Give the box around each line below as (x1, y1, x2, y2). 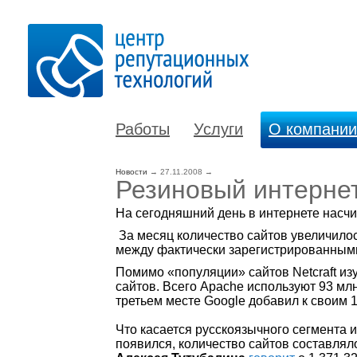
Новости (116, 167, 147, 176)
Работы (116, 120, 170, 138)
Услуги (194, 120, 243, 138)
